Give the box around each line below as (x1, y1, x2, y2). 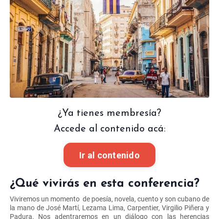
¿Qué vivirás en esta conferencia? (10, 178, 199, 190)
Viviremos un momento (10, 195, 80, 203)
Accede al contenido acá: (53, 124, 166, 134)
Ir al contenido (79, 150, 140, 160)
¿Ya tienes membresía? (58, 109, 161, 119)
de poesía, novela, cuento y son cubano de (81, 195, 209, 203)
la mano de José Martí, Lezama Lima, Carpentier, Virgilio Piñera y (10, 204, 209, 212)
